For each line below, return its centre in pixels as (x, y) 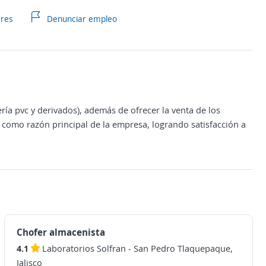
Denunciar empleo (80, 19)
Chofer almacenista (61, 232)
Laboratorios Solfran (84, 248)
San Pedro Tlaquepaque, (183, 248)
